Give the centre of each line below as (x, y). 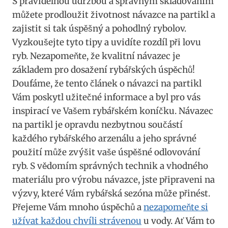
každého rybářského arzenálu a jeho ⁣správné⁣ (104, 138)
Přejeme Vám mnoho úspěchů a (78, 207)
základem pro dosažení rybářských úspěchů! (104, 69)
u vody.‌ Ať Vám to (178, 221)
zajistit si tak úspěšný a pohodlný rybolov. (99, 28)
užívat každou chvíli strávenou (77, 221)
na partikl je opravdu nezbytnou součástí (97, 124)
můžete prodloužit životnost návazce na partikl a (114, 15)
